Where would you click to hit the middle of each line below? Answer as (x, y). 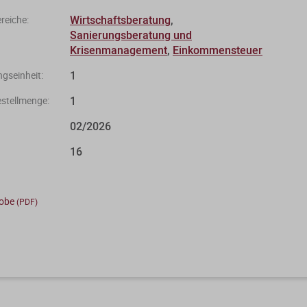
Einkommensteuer (218, 50)
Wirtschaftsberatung (120, 20)
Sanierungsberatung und (131, 35)
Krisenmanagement (119, 50)
